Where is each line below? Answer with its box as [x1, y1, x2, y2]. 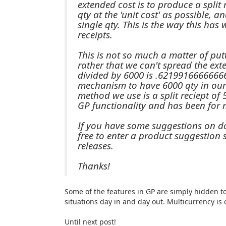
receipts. [77, 28, 112, 41]
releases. [77, 139, 114, 152]
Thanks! [77, 159, 110, 172]
